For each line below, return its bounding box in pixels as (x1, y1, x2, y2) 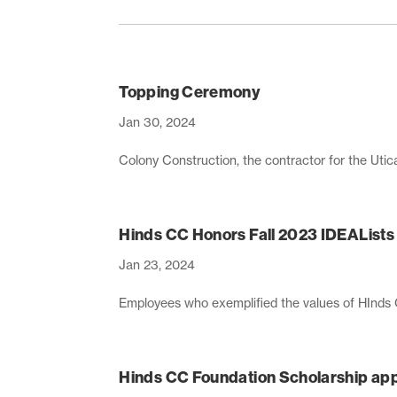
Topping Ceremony (119, 82, 261, 102)
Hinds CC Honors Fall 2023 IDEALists (119, 224, 395, 245)
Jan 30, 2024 (119, 113, 197, 129)
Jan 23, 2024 (119, 256, 196, 272)
